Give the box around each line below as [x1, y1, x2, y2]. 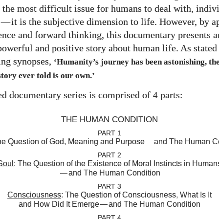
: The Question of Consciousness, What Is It [61, 191, 212, 199]
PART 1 [98, 129, 121, 137]
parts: [158, 90, 183, 101]
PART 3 [98, 182, 121, 191]
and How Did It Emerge [19, 200, 99, 209]
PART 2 [98, 151, 121, 159]
